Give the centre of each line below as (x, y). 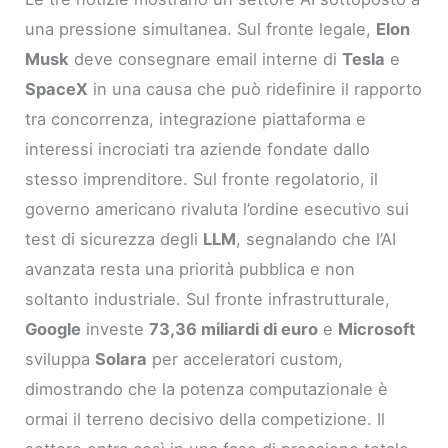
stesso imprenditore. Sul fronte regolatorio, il (202, 178)
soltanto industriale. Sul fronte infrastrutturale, (208, 298)
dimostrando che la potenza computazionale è (207, 388)
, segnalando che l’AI (316, 238)
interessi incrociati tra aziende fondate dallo (198, 148)
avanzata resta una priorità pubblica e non (190, 268)
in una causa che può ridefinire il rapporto (255, 88)
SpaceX (57, 88)
